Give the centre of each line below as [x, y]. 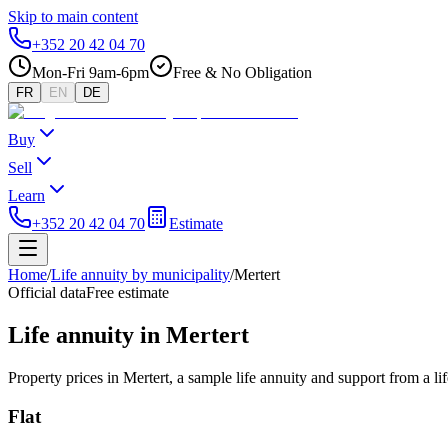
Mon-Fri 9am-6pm [90, 72]
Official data [47, 292]
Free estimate [127, 292]
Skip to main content [73, 16]
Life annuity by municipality [140, 274]
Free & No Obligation [242, 72]
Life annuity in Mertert [128, 334]
